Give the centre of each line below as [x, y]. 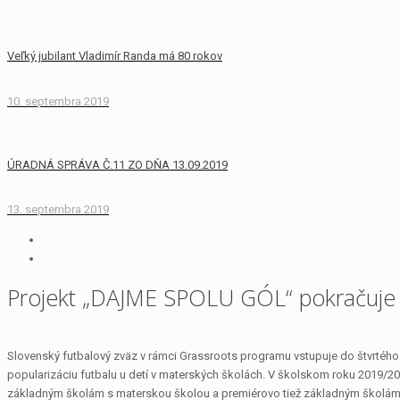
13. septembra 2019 [58, 210]
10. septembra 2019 [58, 101]
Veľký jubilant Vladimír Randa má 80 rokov [115, 56]
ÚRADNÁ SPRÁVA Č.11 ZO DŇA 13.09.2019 [117, 164]
